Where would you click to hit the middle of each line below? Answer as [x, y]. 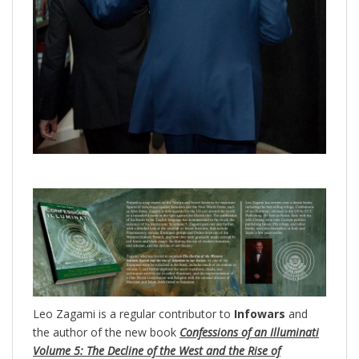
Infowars [258, 313]
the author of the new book [106, 332]
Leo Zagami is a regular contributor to [132, 313]
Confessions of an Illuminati [249, 332]
